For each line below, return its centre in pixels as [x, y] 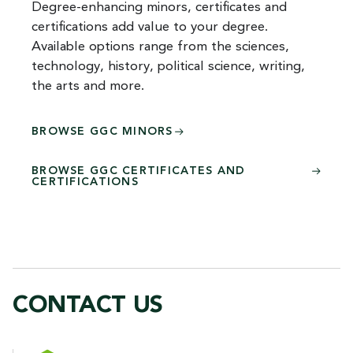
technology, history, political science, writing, [168, 66]
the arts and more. [88, 86]
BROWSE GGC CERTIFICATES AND [139, 171]
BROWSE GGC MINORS [102, 131]
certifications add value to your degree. [150, 27]
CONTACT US [88, 305]
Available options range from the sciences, [160, 46]
